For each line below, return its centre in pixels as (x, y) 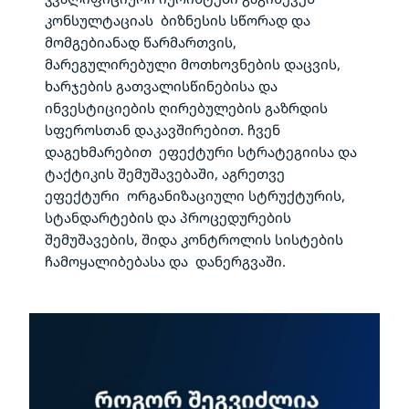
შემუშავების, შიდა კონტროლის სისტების (194, 239)
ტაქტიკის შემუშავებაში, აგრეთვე (165, 173)
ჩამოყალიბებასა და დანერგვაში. (165, 261)
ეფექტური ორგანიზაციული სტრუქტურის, (195, 195)
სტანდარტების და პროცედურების (168, 217)
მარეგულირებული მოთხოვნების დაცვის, (193, 64)
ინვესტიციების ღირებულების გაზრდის (186, 108)
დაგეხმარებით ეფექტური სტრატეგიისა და (201, 152)
